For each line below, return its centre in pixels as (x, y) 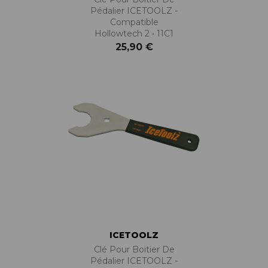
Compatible (134, 22)
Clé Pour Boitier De (134, 249)
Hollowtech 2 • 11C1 (134, 33)
